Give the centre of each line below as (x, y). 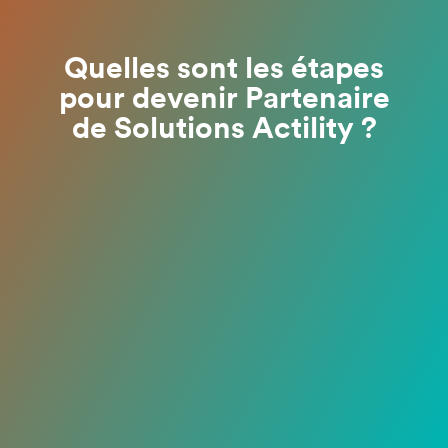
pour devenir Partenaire (224, 98)
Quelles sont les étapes (224, 68)
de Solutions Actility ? (224, 128)
